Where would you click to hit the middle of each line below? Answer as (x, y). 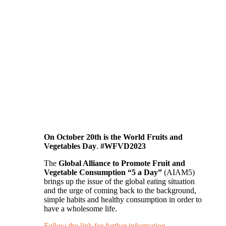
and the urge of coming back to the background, (120, 190)
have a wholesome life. (80, 208)
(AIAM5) (179, 172)
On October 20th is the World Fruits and (113, 137)
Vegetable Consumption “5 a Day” (104, 172)
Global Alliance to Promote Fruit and (122, 163)
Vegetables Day (70, 146)
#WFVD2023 (123, 146)
